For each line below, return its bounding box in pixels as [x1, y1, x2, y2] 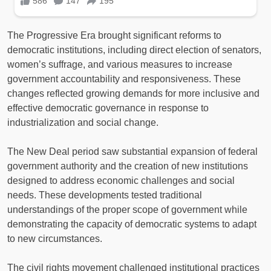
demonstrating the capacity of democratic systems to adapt [7, 218, 256, 229]
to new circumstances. [7, 233, 102, 244]
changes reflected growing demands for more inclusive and [7, 88, 260, 99]
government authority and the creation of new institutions [7, 160, 248, 171]
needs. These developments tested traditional [7, 189, 202, 200]
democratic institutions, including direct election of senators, [7, 44, 261, 55]
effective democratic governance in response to [7, 102, 209, 113]
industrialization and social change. [7, 117, 158, 128]
